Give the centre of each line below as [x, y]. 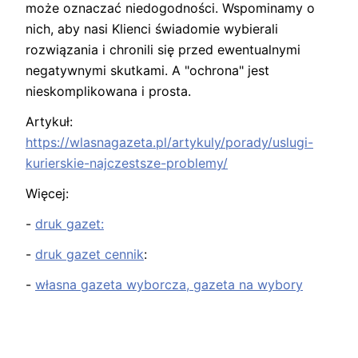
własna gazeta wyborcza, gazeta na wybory [169, 285]
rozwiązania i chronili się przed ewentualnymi [163, 50]
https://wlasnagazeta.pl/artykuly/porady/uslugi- [169, 143]
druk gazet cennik [89, 255]
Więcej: [47, 194]
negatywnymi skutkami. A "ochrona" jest [147, 71]
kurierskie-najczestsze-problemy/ [127, 163]
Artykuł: [49, 122]
